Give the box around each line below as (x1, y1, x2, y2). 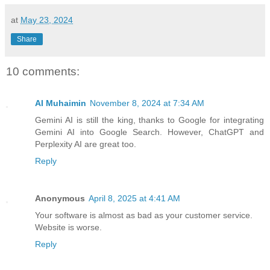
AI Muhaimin (35, 98, 86, 108)
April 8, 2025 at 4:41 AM (89, 193, 180, 203)
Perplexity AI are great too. (35, 139, 136, 149)
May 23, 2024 (20, 15, 73, 25)
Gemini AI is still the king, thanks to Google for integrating (35, 115, 264, 125)
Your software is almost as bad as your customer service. (35, 210, 253, 220)
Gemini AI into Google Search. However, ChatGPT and (35, 127, 264, 137)
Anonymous (35, 193, 85, 203)
